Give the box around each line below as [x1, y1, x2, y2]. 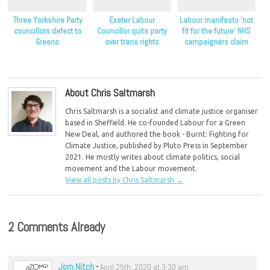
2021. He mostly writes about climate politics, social [65, 153, 240, 162]
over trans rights [104, 36, 159, 47]
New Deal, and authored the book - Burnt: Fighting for [65, 130, 250, 139]
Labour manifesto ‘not [179, 14, 253, 25]
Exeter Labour [108, 14, 155, 25]
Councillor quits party [97, 25, 167, 36]
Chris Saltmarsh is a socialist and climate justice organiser [65, 107, 259, 116]
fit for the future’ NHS [181, 25, 251, 36]
